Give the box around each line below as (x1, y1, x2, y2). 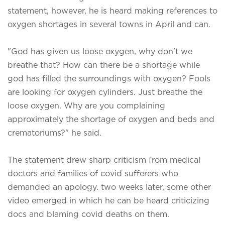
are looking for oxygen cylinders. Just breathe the (8, 87, 202, 96)
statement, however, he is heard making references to (8, 6, 217, 15)
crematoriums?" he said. (8, 128, 101, 137)
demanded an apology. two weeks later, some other (8, 182, 211, 191)
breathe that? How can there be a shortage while (8, 60, 200, 69)
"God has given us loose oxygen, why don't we (8, 46, 192, 56)
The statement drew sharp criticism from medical (8, 155, 200, 164)
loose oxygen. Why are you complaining (8, 100, 165, 110)
